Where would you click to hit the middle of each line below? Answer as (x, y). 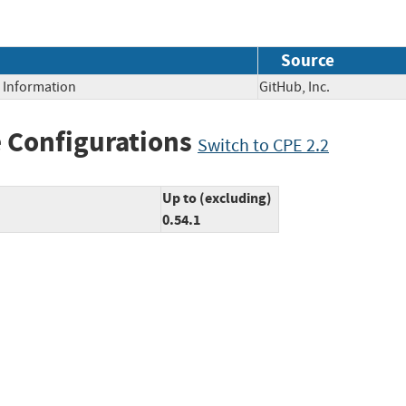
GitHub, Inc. (307, 87)
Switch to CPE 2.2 (263, 145)
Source (308, 60)
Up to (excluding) (217, 198)
